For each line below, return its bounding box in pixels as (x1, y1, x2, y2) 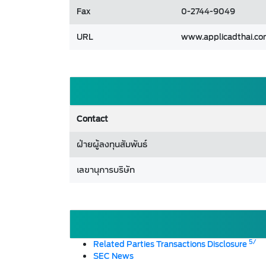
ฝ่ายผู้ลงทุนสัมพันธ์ (77, 138, 147, 151)
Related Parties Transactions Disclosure (93, 237, 249, 251)
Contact (77, 112, 108, 126)
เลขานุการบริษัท (77, 163, 135, 177)
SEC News (93, 249, 134, 263)
